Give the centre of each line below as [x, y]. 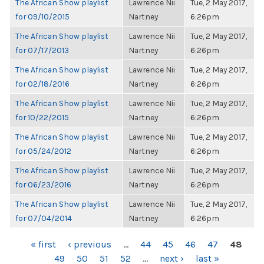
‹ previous [90, 244]
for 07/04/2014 [44, 218]
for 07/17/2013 [42, 50]
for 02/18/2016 [42, 84]
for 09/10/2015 [42, 16]
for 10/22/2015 [42, 117]
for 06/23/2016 [43, 184]
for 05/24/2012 [43, 151]
